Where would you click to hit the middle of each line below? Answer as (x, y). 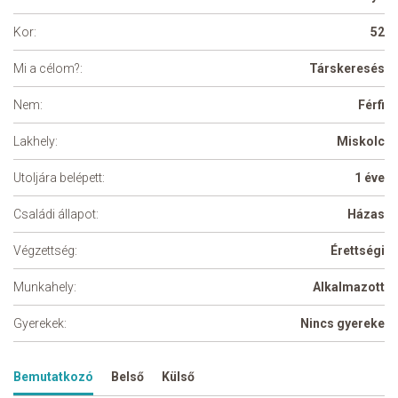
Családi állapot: (56, 214)
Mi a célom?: (48, 68)
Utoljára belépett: (59, 178)
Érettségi (358, 251)
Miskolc (361, 141)
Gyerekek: (40, 323)
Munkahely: (45, 287)
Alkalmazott (349, 287)
